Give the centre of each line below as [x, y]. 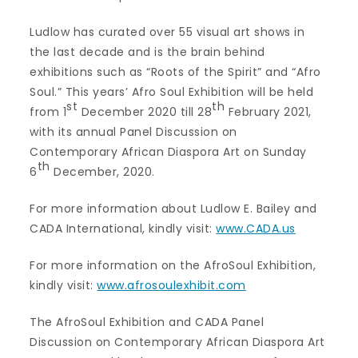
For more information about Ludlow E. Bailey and [173, 209]
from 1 [48, 112]
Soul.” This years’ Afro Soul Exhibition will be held [172, 92]
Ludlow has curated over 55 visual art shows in [167, 32]
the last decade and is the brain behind [147, 52]
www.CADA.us [256, 229]
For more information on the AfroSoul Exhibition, [173, 265]
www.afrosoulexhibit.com [171, 285]
